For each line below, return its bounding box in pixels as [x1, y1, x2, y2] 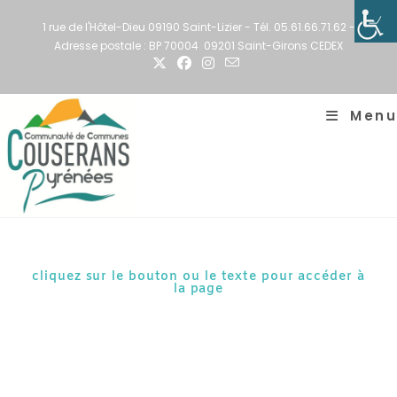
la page [173, 281, 224, 298]
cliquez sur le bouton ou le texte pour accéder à [32, 269, 365, 285]
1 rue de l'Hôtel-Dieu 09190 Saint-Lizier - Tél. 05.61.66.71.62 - [42, 19, 355, 35]
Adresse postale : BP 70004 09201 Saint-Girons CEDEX [54, 38, 343, 53]
